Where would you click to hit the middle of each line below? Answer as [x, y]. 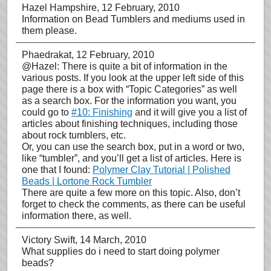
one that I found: [57, 170]
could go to [47, 112]
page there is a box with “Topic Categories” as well [129, 89]
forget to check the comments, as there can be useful [134, 204]
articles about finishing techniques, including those [130, 124]
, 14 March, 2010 [111, 240]
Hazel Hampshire [59, 8]
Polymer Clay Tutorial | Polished [162, 170]
